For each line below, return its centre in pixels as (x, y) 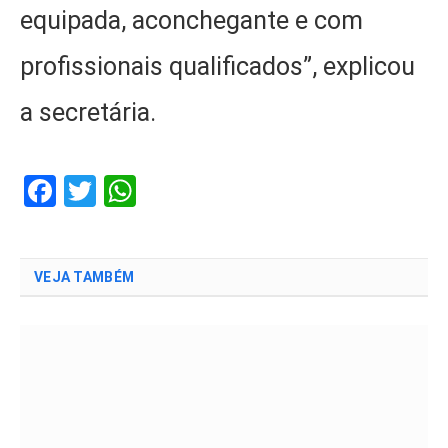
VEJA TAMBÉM (84, 276)
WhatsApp (208, 190)
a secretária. (88, 113)
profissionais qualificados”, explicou (217, 67)
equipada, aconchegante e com (191, 21)
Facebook (122, 190)
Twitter (145, 190)
